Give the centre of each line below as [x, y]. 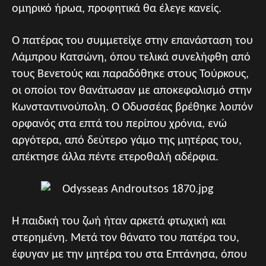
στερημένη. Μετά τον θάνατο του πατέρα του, [126, 238]
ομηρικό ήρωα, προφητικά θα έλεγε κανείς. [117, 9]
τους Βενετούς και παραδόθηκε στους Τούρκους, [130, 74]
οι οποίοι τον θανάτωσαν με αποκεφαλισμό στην [132, 91]
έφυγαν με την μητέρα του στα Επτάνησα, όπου [129, 255]
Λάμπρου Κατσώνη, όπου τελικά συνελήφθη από [131, 58]
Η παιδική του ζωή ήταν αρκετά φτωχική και [119, 221]
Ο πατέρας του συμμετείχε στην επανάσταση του [132, 41]
